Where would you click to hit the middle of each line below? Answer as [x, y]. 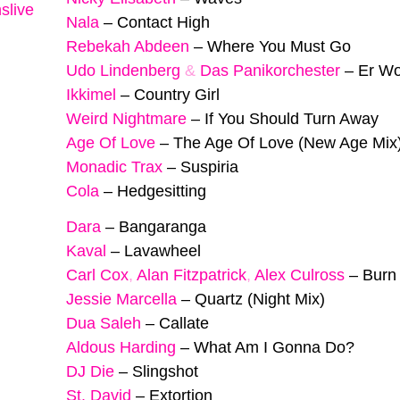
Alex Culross [300, 275]
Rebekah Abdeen [128, 46]
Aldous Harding [121, 348]
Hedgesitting [162, 191]
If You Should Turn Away [292, 118]
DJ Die [90, 372]
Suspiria [209, 167]
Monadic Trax [114, 167]
